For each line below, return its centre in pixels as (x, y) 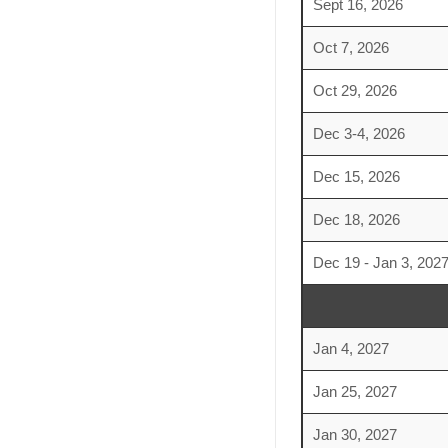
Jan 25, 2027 (354, 391)
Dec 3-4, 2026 (358, 133)
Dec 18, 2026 (356, 219)
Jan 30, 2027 (354, 434)
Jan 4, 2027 (350, 348)
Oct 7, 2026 (350, 47)
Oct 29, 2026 (354, 90)
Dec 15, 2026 (356, 176)
